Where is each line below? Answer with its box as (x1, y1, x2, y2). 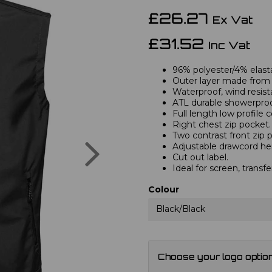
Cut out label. (172, 151, 228, 163)
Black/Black (156, 203, 205, 214)
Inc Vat (208, 41, 250, 52)
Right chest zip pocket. (172, 118, 271, 130)
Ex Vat (212, 15, 253, 26)
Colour (148, 183, 179, 195)
